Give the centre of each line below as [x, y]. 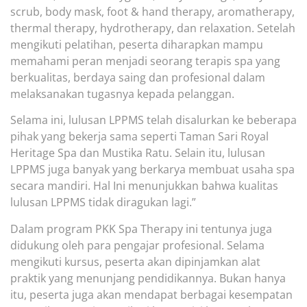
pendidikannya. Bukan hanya [212, 278]
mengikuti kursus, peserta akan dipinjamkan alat [135, 261]
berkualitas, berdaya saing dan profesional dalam [138, 77]
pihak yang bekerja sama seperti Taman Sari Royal [139, 137]
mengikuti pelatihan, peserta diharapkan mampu [137, 44]
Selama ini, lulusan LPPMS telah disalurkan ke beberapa [153, 120]
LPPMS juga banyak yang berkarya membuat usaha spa [152, 170]
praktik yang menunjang [74, 278]
